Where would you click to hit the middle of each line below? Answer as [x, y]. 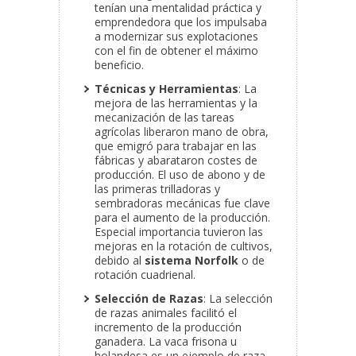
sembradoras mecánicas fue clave [182, 203]
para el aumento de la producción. [182, 218]
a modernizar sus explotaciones [176, 37]
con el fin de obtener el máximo [176, 51]
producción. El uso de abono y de [180, 175]
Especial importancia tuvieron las [179, 232]
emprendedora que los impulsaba [181, 22]
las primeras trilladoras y [157, 189]
